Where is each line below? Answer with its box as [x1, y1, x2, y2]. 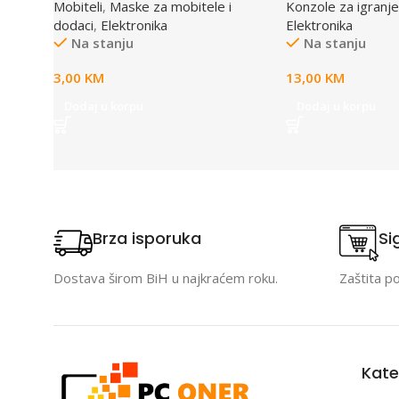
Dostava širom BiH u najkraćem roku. [53, 268, 278, 287]
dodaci [53, 15, 94, 34]
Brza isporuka [93, 227, 201, 249]
